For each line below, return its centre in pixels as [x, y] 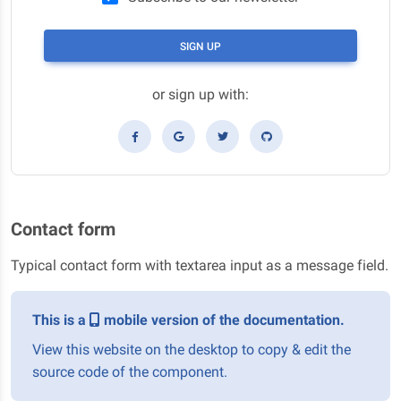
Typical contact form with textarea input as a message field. [200, 266]
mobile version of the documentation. [222, 320]
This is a [61, 320]
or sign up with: [200, 95]
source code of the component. [130, 372]
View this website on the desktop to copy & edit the [192, 350]
